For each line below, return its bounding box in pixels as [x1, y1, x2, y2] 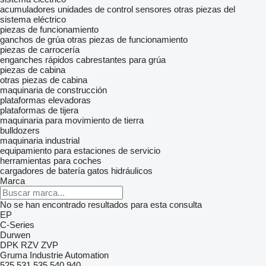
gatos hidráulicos [87, 166, 153, 176]
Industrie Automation [30, 250, 109, 260]
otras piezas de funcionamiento [67, 34, 188, 45]
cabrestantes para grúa [76, 55, 166, 65]
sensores [135, 4, 172, 14]
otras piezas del [174, 4, 235, 14]
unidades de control [58, 4, 133, 14]
